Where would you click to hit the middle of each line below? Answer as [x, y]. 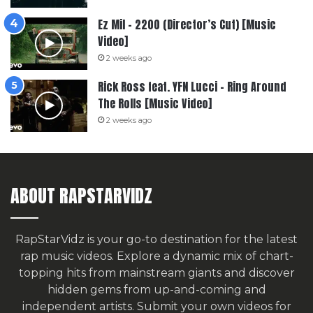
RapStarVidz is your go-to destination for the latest [156, 239]
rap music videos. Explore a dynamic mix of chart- [156, 256]
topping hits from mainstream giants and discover [156, 272]
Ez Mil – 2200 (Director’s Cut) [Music [187, 24]
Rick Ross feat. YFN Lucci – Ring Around [192, 86]
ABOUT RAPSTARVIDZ [81, 195]
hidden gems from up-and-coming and [156, 289]
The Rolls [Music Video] [155, 103]
